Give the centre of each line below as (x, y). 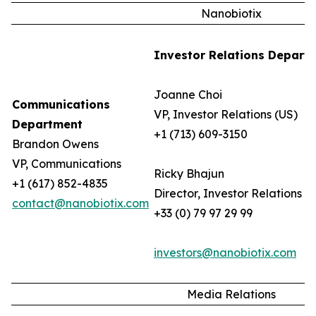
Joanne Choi (188, 95)
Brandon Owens (55, 144)
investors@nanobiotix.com (225, 253)
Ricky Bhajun (189, 174)
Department (47, 124)
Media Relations (231, 294)
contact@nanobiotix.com (80, 203)
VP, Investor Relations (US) (226, 114)
